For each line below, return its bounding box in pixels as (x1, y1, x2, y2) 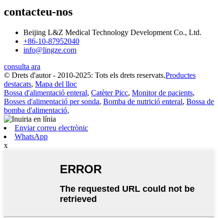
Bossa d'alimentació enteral (4, 88, 87, 97)
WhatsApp (15, 132, 48, 141)
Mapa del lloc (35, 79, 77, 88)
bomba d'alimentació (4, 106, 67, 114)
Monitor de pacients (132, 88, 193, 97)
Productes (165, 71, 196, 79)
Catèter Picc (91, 88, 128, 97)
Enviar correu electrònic (15, 123, 88, 132)
